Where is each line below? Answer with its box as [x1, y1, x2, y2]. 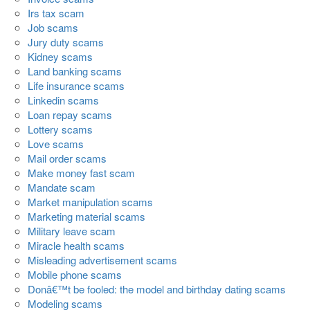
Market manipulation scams [28, 194, 153, 210]
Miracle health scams [28, 238, 125, 253]
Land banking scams [28, 64, 122, 79]
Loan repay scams [28, 107, 112, 122]
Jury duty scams [28, 35, 104, 50]
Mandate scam [28, 180, 95, 195]
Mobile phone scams [28, 267, 122, 282]
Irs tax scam [28, 6, 84, 21]
